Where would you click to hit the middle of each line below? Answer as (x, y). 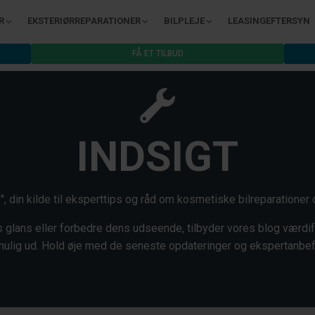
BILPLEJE (184, 21)
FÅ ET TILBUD (157, 53)
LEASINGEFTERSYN (269, 21)
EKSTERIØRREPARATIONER (84, 21)
